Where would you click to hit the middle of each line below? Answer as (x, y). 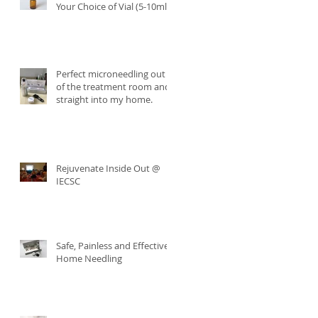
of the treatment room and (113, 87)
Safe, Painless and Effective (113, 246)
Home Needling (89, 259)
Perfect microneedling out (111, 74)
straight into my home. (104, 100)
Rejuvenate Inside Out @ (108, 169)
